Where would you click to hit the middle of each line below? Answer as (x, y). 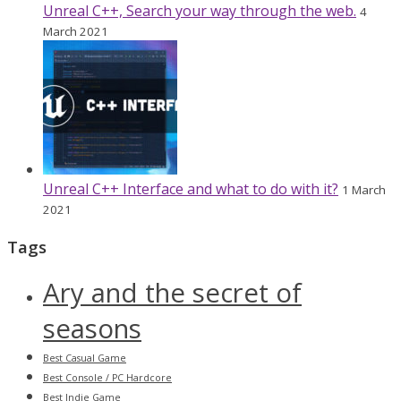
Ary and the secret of (172, 292)
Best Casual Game (85, 358)
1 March (364, 190)
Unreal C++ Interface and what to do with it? (191, 189)
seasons (92, 328)
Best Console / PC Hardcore (107, 377)
